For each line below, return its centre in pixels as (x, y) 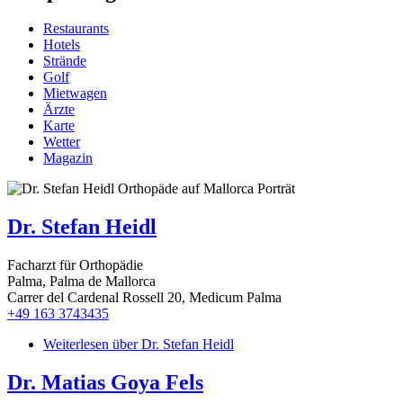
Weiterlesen (76, 345)
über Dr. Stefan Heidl (171, 345)
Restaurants (76, 29)
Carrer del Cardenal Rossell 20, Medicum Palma (144, 298)
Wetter (62, 142)
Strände (65, 61)
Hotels (62, 45)
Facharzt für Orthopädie (75, 265)
